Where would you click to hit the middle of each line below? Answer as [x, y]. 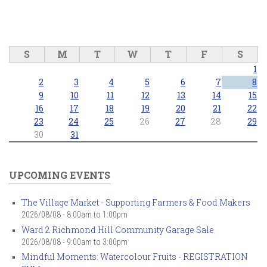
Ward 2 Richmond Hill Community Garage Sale [118, 229]
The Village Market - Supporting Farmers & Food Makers [136, 202]
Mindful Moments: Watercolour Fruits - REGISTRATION [135, 257]
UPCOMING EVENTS [60, 175]
